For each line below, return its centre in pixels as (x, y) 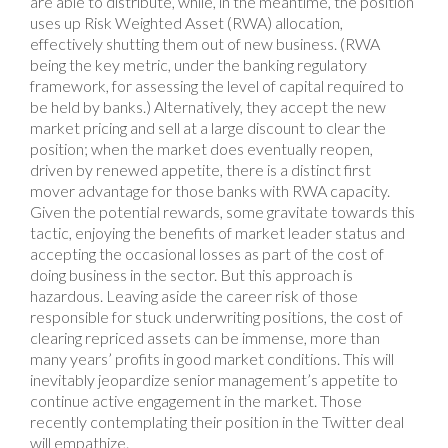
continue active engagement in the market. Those (196, 400)
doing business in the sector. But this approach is (191, 274)
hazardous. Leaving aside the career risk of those (194, 295)
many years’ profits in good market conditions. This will (212, 358)
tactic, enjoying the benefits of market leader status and (217, 232)
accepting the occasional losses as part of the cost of (207, 253)
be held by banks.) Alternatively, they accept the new (208, 106)
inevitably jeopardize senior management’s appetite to (214, 379)
